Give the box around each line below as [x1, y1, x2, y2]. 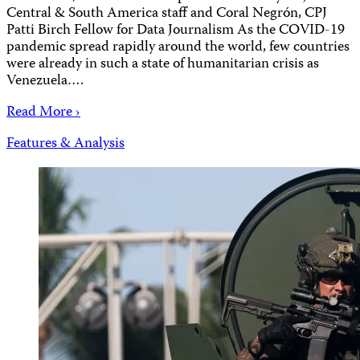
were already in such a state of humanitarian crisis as [6, 52, 319, 76]
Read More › [6, 100, 80, 125]
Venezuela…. [6, 69, 84, 93]
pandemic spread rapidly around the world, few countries [6, 35, 350, 59]
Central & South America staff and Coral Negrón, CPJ [6, 2, 327, 26]
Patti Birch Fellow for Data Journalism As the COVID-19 [6, 18, 345, 43]
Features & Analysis [6, 132, 125, 156]
